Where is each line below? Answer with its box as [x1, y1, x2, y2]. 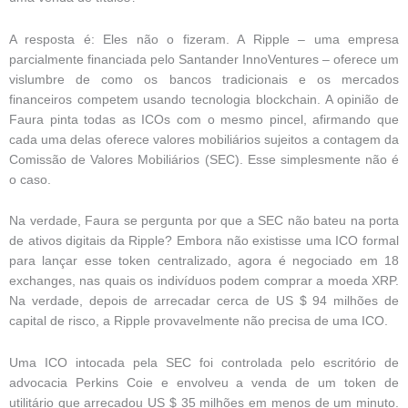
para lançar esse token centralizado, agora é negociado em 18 [9, 254, 399, 269]
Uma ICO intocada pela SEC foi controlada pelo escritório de [9, 356, 399, 371]
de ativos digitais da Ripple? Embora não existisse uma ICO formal [9, 234, 399, 249]
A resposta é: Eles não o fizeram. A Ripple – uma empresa [9, 32, 399, 46]
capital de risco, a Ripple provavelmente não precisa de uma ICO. [9, 314, 388, 329]
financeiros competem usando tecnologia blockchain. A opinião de [9, 92, 399, 107]
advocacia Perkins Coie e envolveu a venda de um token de [9, 376, 399, 391]
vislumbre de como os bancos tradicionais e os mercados [9, 72, 399, 87]
